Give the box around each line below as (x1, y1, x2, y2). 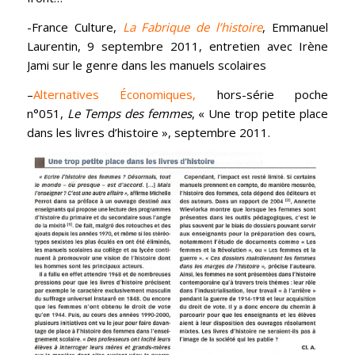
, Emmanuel (262, 18, 329, 35)
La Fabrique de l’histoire (122, 18, 263, 35)
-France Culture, (26, 18, 123, 35)
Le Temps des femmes (67, 105, 192, 121)
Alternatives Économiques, (32, 86, 197, 102)
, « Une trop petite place (191, 105, 329, 121)
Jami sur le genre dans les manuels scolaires (26, 56, 266, 73)
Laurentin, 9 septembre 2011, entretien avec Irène (26, 37, 329, 54)
